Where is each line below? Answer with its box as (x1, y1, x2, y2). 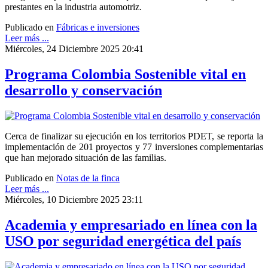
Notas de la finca (56, 172, 120, 183)
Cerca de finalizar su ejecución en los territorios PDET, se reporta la (5, 130, 263, 141)
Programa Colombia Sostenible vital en (5, 66, 246, 82)
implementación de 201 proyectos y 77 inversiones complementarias (5, 141, 263, 152)
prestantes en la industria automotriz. (5, 1, 142, 12)
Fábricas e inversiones (56, 22, 139, 32)
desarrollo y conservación (5, 82, 162, 98)
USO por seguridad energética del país (5, 233, 241, 249)
